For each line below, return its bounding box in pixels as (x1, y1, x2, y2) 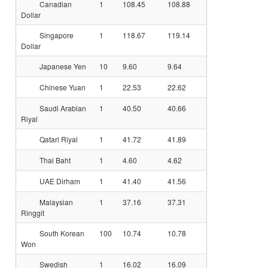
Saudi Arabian (38, 103, 86, 113)
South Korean (38, 228, 84, 238)
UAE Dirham (38, 176, 80, 186)
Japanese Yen (38, 61, 86, 71)
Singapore (38, 30, 74, 40)
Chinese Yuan (38, 82, 86, 92)
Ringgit (21, 208, 44, 218)
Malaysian (38, 197, 73, 207)
